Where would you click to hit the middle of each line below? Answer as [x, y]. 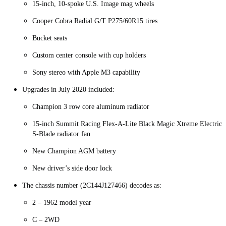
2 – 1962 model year [63, 203]
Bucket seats [51, 38]
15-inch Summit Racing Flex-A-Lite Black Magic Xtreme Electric [127, 124]
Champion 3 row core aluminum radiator [92, 107]
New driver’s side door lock [73, 168]
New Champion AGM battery [76, 151]
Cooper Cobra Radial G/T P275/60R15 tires [96, 21]
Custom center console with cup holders [90, 55]
